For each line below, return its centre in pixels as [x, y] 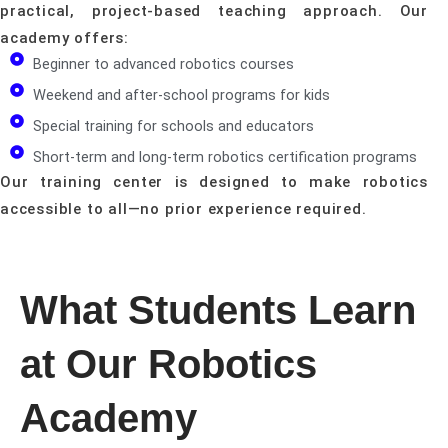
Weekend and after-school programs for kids [181, 95]
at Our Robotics [168, 364]
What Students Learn [218, 310]
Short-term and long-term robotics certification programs [224, 157]
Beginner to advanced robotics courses [163, 64]
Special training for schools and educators [173, 126]
